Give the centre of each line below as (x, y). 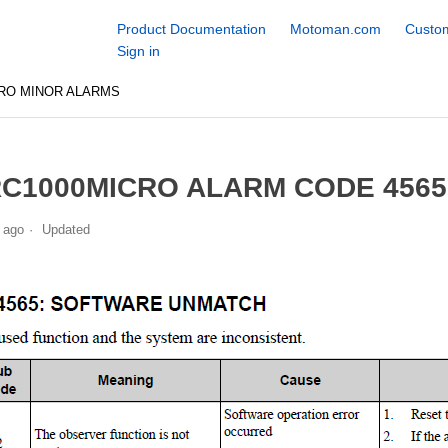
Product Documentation (191, 29)
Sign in (138, 51)
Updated (65, 229)
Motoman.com (335, 29)
